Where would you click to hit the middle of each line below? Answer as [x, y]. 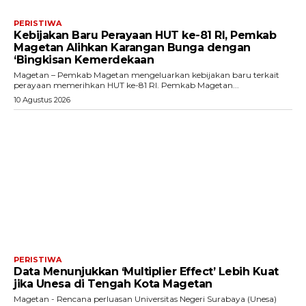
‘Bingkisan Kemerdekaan [84, 59]
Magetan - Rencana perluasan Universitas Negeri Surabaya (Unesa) [145, 299]
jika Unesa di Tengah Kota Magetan [113, 284]
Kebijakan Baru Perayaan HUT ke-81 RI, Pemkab [145, 35]
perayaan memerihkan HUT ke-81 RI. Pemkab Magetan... [200, 85]
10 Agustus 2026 [42, 99]
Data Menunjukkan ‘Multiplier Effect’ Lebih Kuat [146, 272]
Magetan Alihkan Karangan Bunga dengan [132, 47]
